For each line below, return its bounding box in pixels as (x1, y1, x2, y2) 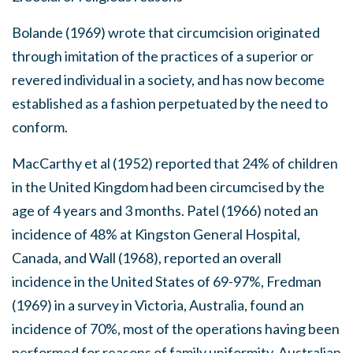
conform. (12, 118, 68, 136)
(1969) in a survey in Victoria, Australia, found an (12, 296, 304, 314)
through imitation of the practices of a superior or (12, 47, 314, 65)
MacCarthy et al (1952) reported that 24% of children (12, 154, 338, 172)
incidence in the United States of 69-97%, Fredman (12, 273, 321, 290)
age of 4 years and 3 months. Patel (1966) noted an (12, 202, 318, 219)
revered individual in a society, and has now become (12, 71, 325, 88)
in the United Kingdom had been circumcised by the (12, 178, 325, 195)
